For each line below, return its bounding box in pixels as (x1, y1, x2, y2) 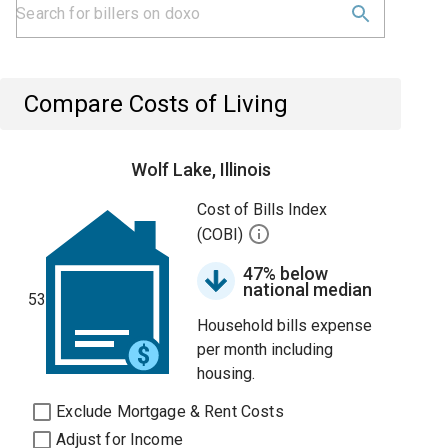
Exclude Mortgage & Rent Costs (56, 402, 284, 421)
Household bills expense (197, 316, 373, 335)
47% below (243, 263, 329, 284)
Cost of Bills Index (197, 200, 328, 219)
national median (243, 279, 373, 300)
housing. (197, 364, 256, 383)
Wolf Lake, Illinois (130, 159, 271, 180)
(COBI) (197, 225, 248, 245)
